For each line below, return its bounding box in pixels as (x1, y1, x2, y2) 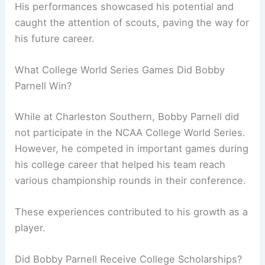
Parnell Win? (15, 80, 72, 92)
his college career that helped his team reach (15, 158, 226, 170)
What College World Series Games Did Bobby (15, 64, 225, 76)
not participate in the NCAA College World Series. (15, 126, 246, 138)
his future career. (15, 32, 95, 44)
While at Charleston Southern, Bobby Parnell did (15, 110, 240, 122)
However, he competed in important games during (15, 142, 249, 154)
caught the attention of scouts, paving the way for (15, 16, 250, 28)
